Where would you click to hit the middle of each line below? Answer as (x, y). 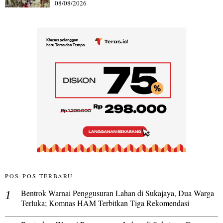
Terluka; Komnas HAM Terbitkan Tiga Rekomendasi (105, 203)
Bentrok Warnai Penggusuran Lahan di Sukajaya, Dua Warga (117, 193)
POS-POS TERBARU (39, 176)
